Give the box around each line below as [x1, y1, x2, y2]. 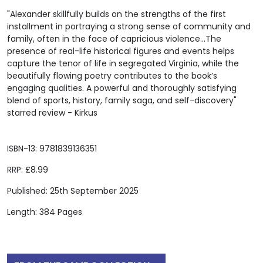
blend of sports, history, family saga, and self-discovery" [7, 95, 237, 107]
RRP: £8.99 [7, 164, 48, 176]
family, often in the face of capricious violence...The [7, 33, 221, 45]
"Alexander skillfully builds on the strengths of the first [7, 8, 226, 21]
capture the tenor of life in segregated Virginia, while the [7, 58, 239, 70]
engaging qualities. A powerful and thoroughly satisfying [7, 82, 237, 95]
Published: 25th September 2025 [7, 185, 139, 197]
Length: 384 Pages [7, 206, 82, 218]
